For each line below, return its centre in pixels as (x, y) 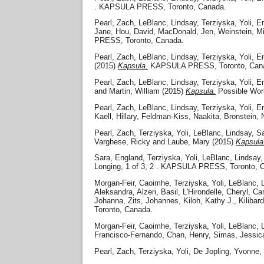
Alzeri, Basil (157, 192)
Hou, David (134, 32)
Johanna (109, 201)
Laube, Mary (189, 141)
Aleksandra (113, 192)
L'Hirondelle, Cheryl (215, 192)
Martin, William (134, 91)
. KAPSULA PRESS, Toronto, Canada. (160, 6)
